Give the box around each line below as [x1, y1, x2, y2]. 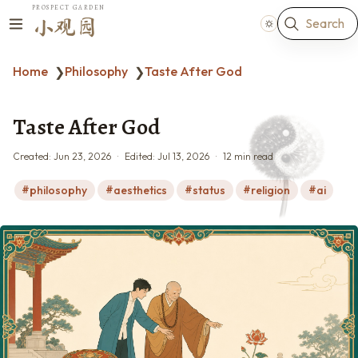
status [192, 182, 225, 197]
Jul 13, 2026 [157, 150, 209, 163]
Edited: [125, 150, 157, 163]
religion [251, 182, 291, 197]
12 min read [223, 150, 273, 163]
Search [305, 15, 344, 32]
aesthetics [113, 182, 167, 197]
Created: [13, 150, 54, 163]
